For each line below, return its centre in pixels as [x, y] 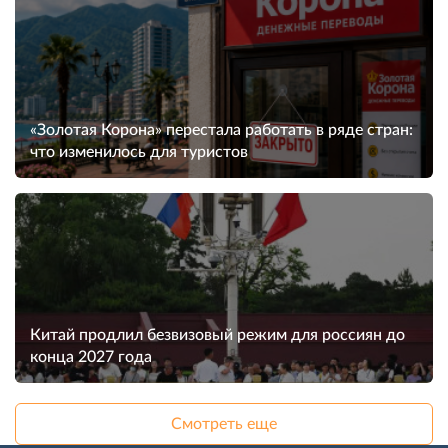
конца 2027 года [91, 357]
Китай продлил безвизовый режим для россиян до [217, 335]
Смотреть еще [224, 424]
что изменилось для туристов [139, 152]
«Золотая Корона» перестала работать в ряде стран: [221, 130]
